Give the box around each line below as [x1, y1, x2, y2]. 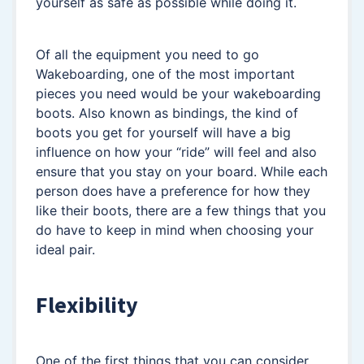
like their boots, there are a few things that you [36, 201, 326, 219]
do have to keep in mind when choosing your [36, 221, 314, 238]
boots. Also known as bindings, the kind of [36, 104, 298, 121]
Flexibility [36, 289, 138, 319]
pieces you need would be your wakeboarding [36, 84, 321, 102]
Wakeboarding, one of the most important [36, 65, 295, 82]
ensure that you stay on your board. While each [36, 162, 327, 180]
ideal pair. [36, 240, 95, 258]
